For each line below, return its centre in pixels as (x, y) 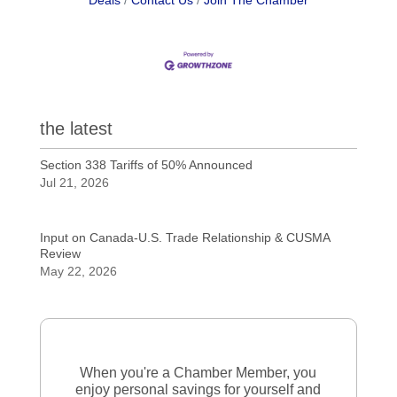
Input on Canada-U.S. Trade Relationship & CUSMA (184, 237)
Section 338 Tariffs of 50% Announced (146, 164)
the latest (76, 128)
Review (60, 253)
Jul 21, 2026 (74, 182)
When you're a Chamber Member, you (198, 372)
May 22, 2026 (78, 271)
